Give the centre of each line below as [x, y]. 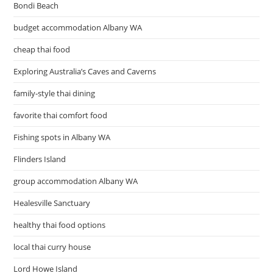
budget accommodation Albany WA [78, 27]
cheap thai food [42, 49]
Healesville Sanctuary [52, 203]
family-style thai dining [55, 93]
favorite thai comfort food [61, 115]
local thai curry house [52, 247]
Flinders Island [40, 159]
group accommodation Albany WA [76, 181]
